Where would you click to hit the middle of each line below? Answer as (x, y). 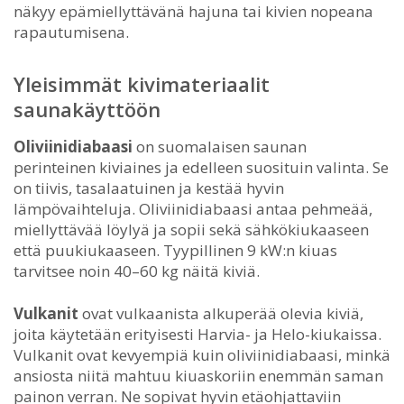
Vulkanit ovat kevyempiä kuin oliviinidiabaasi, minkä (202, 354)
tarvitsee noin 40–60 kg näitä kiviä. (137, 271)
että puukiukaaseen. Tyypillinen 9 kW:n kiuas (175, 250)
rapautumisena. (71, 32)
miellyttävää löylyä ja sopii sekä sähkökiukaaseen (191, 229)
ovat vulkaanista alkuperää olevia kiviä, (221, 313)
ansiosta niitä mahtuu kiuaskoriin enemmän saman (198, 375)
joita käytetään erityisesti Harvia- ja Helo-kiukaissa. (197, 334)
